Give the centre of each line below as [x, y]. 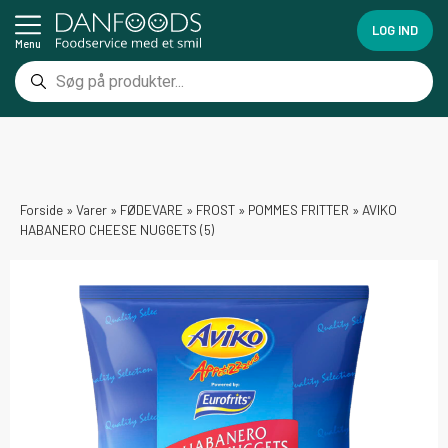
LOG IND [394, 30]
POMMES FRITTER [298, 209]
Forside [41, 209]
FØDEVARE [151, 209]
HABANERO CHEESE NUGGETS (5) [117, 229]
